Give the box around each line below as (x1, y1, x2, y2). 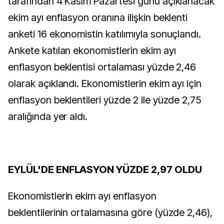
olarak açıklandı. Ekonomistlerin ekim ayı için (8, 77, 202, 89)
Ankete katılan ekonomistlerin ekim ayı (8, 44, 176, 56)
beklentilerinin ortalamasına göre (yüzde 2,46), (8, 206, 213, 218)
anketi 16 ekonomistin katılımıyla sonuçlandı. (8, 28, 201, 40)
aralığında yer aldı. (8, 110, 88, 122)
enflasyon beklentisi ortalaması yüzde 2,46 (8, 61, 196, 73)
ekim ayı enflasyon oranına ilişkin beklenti (8, 11, 188, 23)
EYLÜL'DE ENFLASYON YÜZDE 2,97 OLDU (8, 163, 202, 175)
